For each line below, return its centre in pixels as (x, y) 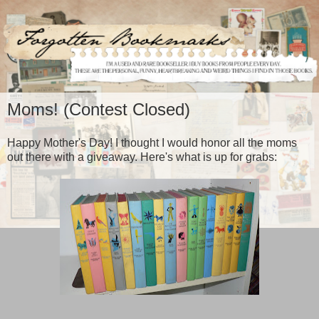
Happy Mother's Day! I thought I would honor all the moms (152, 143)
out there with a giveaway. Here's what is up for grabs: (142, 157)
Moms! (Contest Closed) (99, 109)
